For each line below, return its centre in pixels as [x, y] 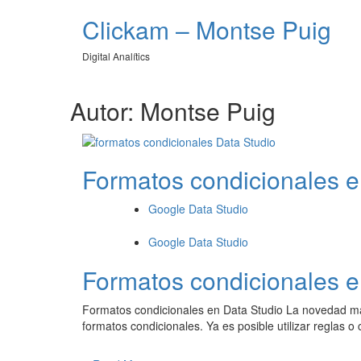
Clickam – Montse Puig [207, 29]
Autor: [105, 111]
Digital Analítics [116, 56]
